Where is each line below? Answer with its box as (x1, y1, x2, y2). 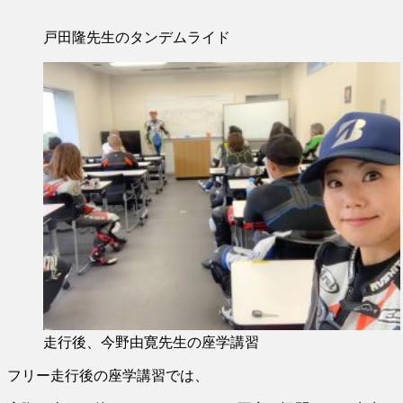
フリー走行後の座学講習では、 (7, 367, 209, 383)
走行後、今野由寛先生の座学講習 (43, 334, 259, 350)
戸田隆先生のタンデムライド (43, 29, 230, 45)
